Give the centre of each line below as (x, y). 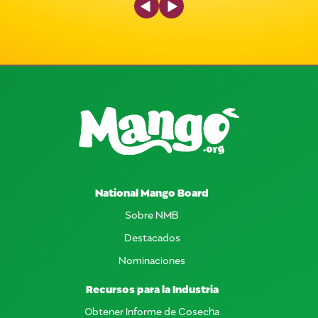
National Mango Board (152, 191)
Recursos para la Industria (152, 288)
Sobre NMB (152, 214)
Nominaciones (152, 259)
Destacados (152, 236)
